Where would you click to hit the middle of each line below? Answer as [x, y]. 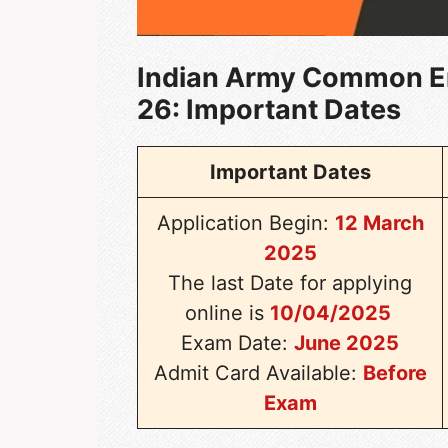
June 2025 [347, 342]
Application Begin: [245, 222]
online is [227, 312]
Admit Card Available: [258, 372]
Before [394, 372]
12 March [379, 222]
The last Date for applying [290, 282]
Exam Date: [238, 342]
